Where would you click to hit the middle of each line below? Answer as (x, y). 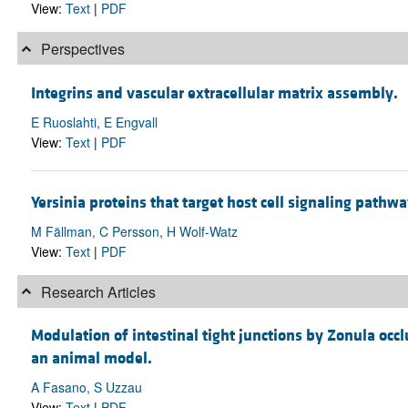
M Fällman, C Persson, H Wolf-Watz (134, 231)
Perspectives (81, 48)
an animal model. (91, 359)
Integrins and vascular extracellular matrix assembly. (214, 93)
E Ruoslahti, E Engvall (94, 122)
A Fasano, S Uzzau (86, 388)
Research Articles (96, 291)
